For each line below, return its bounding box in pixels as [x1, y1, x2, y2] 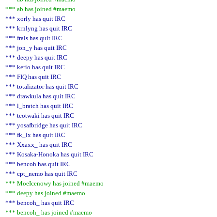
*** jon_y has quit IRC [5, 44, 67, 51]
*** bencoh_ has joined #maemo [5, 209, 92, 216]
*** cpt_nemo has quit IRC [5, 170, 77, 177]
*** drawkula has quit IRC [5, 93, 76, 100]
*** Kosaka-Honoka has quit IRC [5, 151, 93, 158]
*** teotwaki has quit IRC [5, 112, 74, 119]
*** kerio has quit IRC [5, 63, 65, 71]
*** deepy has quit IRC [5, 54, 67, 61]
